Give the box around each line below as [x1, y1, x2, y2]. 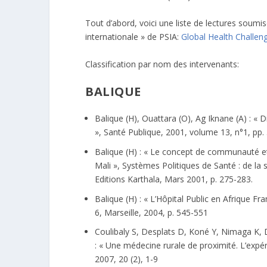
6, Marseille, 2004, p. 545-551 [95, 206, 208, 218]
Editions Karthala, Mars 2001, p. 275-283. [95, 173, 253, 185]
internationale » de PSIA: [85, 31, 181, 43]
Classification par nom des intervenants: [85, 58, 239, 70]
